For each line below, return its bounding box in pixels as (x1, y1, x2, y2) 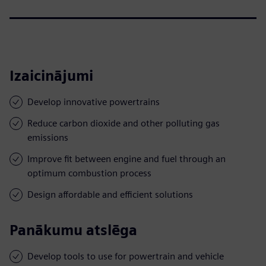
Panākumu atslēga (9, 221, 137, 239)
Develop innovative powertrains (27, 96, 160, 107)
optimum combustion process (27, 167, 151, 179)
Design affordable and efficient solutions (27, 188, 193, 200)
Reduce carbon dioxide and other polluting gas (27, 117, 220, 129)
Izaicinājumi (9, 66, 93, 84)
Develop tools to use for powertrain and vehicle (27, 250, 224, 262)
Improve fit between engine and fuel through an (27, 153, 226, 164)
